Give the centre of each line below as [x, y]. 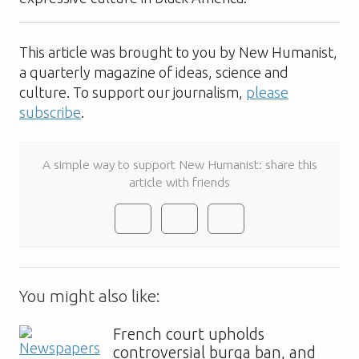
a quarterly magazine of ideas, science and [154, 72]
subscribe [50, 112]
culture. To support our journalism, [133, 92]
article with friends [179, 182]
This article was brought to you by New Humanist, [178, 52]
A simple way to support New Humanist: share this [179, 164]
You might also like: [90, 296]
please [267, 92]
